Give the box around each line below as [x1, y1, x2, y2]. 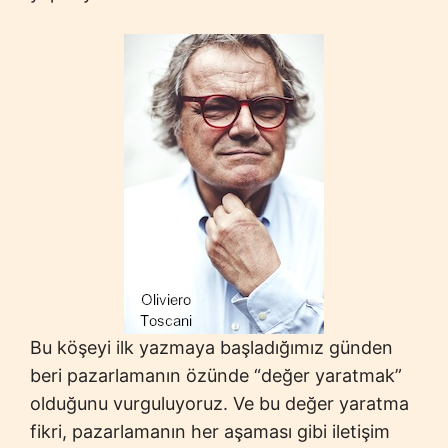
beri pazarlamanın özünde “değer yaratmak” [30, 365, 402, 386]
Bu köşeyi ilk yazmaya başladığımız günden [30, 337, 393, 358]
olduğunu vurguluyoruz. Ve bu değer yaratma [30, 393, 409, 414]
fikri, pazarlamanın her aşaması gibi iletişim [30, 421, 390, 442]
